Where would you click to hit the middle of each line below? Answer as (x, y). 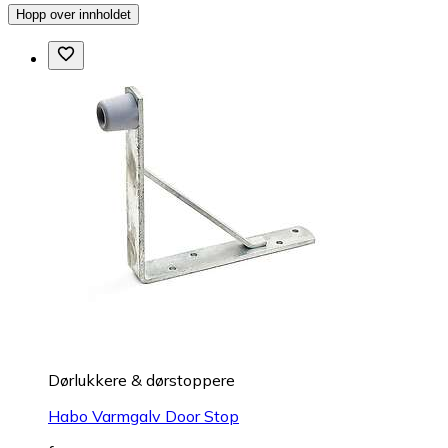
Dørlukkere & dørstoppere (141, 380)
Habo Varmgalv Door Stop (143, 416)
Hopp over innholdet (73, 15)
